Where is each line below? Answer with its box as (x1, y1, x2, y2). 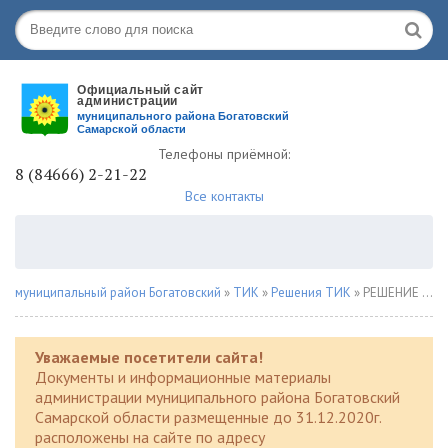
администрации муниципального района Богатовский (35, 387, 400, 407)
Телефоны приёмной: (158, 145, 290, 163)
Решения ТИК (271, 284, 351, 301)
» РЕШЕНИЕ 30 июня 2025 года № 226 (351, 284, 422, 301)
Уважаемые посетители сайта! (35, 347, 263, 367)
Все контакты (184, 187, 264, 205)
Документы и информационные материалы (35, 367, 331, 387)
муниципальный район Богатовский (15, 284, 221, 301)
